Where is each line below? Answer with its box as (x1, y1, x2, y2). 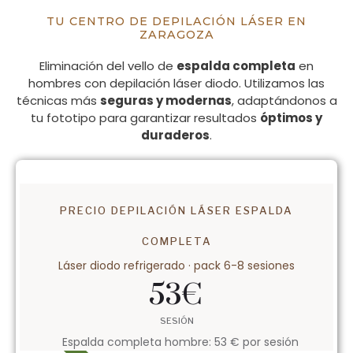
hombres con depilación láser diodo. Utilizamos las (28, 75, 325, 91)
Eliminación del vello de (39, 58, 176, 74)
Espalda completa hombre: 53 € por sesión (62, 334, 299, 350)
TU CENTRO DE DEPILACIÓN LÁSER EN (46, 14, 307, 28)
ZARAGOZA (139, 28, 214, 42)
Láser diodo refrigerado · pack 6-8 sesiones (58, 258, 295, 273)
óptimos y (260, 110, 322, 126)
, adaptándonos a (231, 92, 337, 109)
